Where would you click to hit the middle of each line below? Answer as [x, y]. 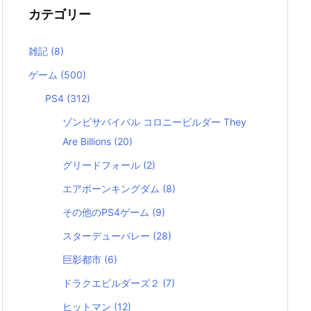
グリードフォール [102, 165]
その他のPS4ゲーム [107, 212]
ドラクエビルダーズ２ [112, 283]
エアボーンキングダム [112, 189]
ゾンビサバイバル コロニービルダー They [154, 122]
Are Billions [88, 142]
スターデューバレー [107, 236]
